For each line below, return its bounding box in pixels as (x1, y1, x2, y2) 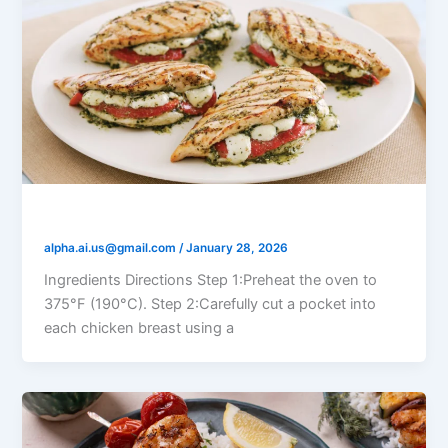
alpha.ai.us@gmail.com (44, 240, 180, 255)
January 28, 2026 (186, 240, 289, 255)
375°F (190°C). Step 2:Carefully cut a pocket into (44, 295, 377, 314)
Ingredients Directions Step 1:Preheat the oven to (44, 271, 378, 290)
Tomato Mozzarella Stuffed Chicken (44, 205, 361, 228)
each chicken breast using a (44, 319, 235, 338)
